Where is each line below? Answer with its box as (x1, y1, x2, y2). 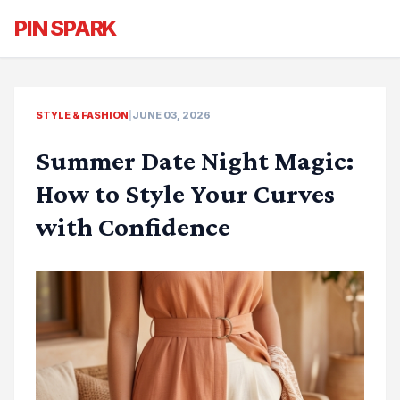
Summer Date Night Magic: (36, 146, 354, 175)
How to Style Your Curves (36, 179, 335, 208)
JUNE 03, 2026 (132, 109, 211, 121)
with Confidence (36, 212, 230, 241)
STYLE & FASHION (36, 109, 129, 121)
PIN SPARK (14, 15, 117, 41)
